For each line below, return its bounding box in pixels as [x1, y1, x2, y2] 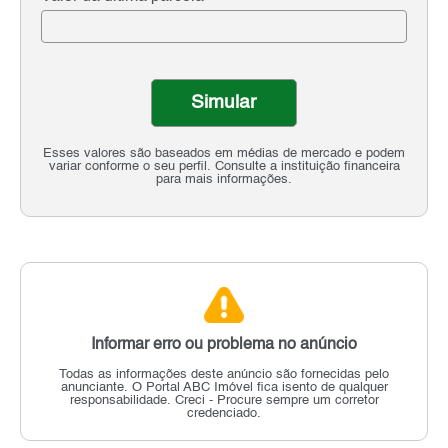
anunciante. [60, 381, 132, 395]
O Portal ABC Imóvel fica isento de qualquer [131, 381, 388, 395]
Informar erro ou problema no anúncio [91, 337, 357, 354]
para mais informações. [156, 173, 292, 187]
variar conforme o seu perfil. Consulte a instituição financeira [48, 160, 400, 174]
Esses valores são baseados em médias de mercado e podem [43, 147, 405, 161]
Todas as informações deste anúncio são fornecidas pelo [59, 368, 389, 382]
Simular [191, 93, 257, 113]
